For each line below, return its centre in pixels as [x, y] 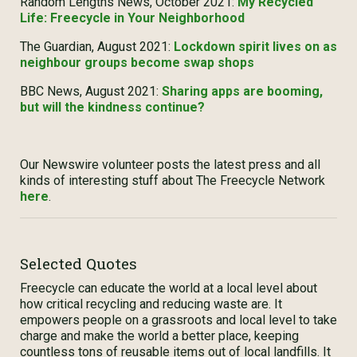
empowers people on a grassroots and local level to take [178, 320]
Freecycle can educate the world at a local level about [169, 288]
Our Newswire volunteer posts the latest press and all [170, 165]
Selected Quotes [78, 263]
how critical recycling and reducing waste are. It [151, 304]
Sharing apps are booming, [242, 91]
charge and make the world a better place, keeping [159, 336]
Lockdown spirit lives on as [255, 47]
